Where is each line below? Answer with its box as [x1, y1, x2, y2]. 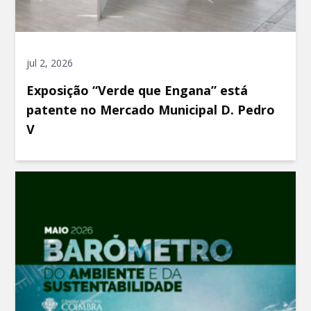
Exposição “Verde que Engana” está [26, 81, 249, 99]
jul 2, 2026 [26, 56, 74, 69]
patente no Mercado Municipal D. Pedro [26, 101, 276, 118]
